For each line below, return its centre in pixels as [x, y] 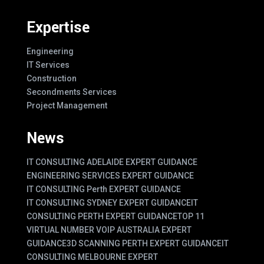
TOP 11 [191, 216]
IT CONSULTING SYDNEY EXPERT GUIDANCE [108, 202]
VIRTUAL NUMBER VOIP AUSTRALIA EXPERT [109, 230]
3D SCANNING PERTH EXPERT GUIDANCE [144, 243]
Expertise [58, 27]
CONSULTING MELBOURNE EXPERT [92, 257]
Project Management [67, 105]
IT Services [48, 65]
